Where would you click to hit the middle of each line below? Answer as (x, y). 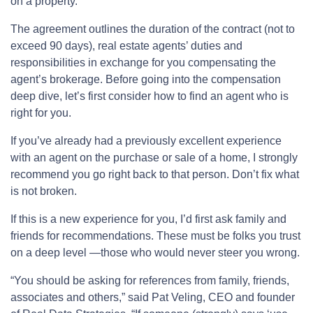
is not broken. (44, 191)
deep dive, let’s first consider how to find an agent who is (150, 96)
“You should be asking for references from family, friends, (150, 280)
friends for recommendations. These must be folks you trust (155, 235)
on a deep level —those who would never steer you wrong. (155, 252)
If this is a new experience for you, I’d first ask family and (148, 219)
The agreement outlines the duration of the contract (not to (153, 29)
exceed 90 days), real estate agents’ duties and (126, 45)
